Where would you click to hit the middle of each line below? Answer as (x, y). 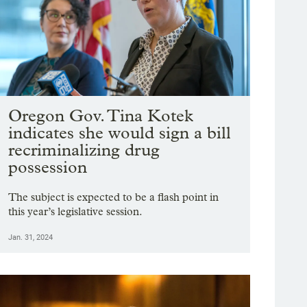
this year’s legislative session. (76, 212)
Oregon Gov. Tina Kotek (101, 116)
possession (48, 167)
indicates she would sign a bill (120, 133)
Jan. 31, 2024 (31, 238)
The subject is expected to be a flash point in (114, 197)
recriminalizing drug (84, 150)
